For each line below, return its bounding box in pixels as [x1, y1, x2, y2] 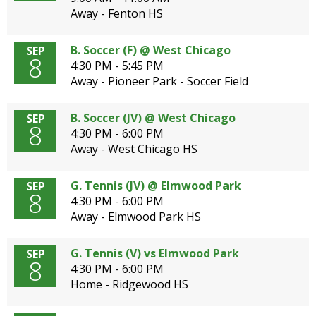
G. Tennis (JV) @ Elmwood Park [71, 178, 241, 193]
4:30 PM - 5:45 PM [71, 58, 164, 73]
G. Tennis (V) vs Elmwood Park [71, 245, 239, 261]
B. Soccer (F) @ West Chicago [71, 42, 231, 58]
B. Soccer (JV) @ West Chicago [71, 110, 236, 126]
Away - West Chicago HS [71, 141, 197, 157]
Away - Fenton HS [71, 6, 163, 21]
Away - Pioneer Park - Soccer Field [71, 73, 248, 89]
